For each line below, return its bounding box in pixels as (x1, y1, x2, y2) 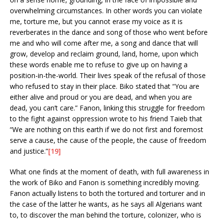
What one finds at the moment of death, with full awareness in (10, 166, 209, 176)
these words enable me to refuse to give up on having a (10, 59, 188, 69)
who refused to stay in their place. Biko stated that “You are (10, 81, 199, 91)
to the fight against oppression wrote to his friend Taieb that (10, 113, 202, 123)
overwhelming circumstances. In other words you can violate (10, 5, 202, 15)
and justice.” (10, 146, 48, 156)
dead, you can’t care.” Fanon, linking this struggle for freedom (10, 103, 205, 112)
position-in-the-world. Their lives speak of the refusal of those (10, 70, 206, 80)
